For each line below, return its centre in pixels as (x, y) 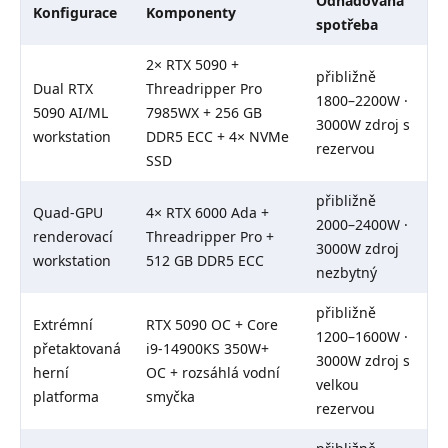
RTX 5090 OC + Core (212, 325)
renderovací (73, 237)
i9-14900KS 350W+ (207, 349)
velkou (337, 385)
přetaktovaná (77, 349)
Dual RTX (63, 89)
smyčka (170, 397)
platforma (66, 397)
